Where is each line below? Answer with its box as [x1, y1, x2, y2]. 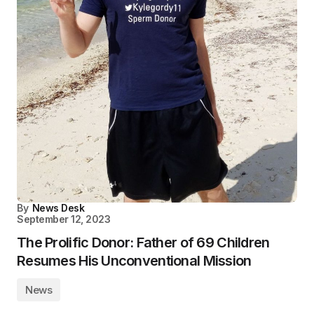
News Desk [32, 202, 85, 214]
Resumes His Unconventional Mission [17, 252, 252, 270]
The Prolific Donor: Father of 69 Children [17, 234, 270, 252]
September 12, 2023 [17, 213, 111, 226]
